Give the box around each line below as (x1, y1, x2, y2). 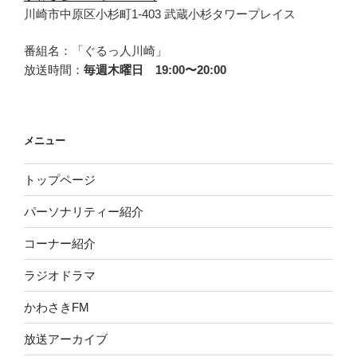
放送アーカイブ (24, 331, 108, 346)
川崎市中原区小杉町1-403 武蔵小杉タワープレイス (24, 6, 296, 21)
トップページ (24, 172, 96, 186)
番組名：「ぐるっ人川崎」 (24, 44, 167, 58)
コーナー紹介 (24, 236, 96, 250)
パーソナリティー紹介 (24, 204, 143, 218)
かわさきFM (24, 300, 89, 314)
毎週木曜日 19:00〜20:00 (84, 63, 226, 77)
